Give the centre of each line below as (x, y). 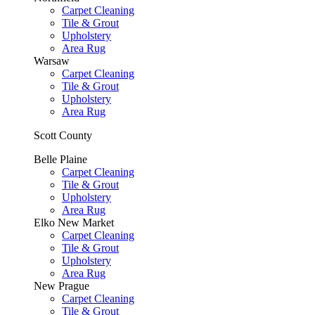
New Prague (62, 286)
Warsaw (52, 61)
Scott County (63, 135)
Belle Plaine (60, 159)
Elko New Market (74, 223)
